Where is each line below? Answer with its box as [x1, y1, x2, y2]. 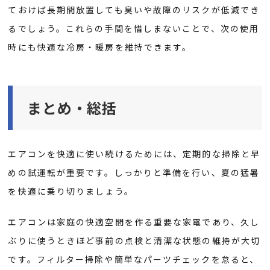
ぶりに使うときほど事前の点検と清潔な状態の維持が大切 [8, 234, 261, 246]
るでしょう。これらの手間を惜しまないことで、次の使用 [8, 22, 260, 34]
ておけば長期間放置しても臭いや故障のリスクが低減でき [8, 3, 260, 16]
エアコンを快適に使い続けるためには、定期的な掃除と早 [8, 147, 261, 160]
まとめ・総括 [27, 96, 117, 118]
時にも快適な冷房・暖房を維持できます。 [8, 40, 192, 53]
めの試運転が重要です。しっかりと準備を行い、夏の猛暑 [8, 166, 260, 178]
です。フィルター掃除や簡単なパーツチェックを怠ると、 [8, 253, 260, 265]
